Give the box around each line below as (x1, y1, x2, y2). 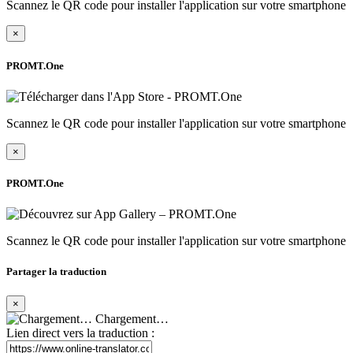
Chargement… (92, 312, 169, 326)
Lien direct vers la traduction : (6, 326, 154, 340)
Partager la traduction (6, 266, 106, 278)
